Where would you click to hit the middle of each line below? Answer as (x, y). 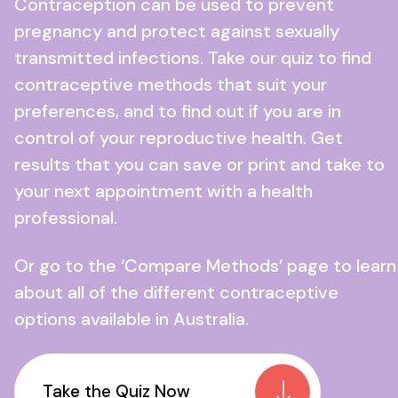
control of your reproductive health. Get (179, 138)
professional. (66, 218)
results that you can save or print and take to (199, 164)
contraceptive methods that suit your (171, 84)
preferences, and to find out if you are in (178, 111)
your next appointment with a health (163, 191)
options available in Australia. (131, 319)
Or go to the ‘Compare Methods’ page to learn (205, 266)
